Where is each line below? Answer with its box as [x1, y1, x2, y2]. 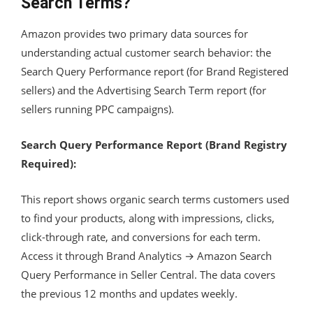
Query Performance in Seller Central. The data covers [21, 267, 275, 282]
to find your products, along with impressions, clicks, [21, 210, 275, 225]
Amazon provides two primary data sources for [21, 26, 248, 41]
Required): [21, 156, 76, 170]
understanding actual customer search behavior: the [21, 45, 271, 59]
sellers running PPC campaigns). [21, 101, 174, 116]
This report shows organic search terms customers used [21, 191, 289, 206]
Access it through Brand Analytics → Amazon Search [21, 248, 272, 263]
